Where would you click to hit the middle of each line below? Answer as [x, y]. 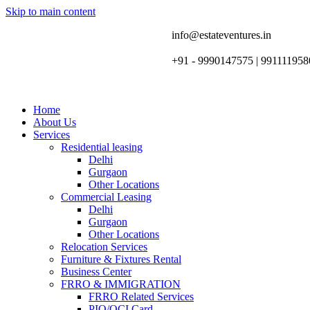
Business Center [96, 272]
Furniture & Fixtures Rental [121, 259]
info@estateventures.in [221, 35]
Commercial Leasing [106, 197]
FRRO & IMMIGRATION [121, 284]
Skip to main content [51, 11]
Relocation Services [104, 247]
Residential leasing [102, 147]
